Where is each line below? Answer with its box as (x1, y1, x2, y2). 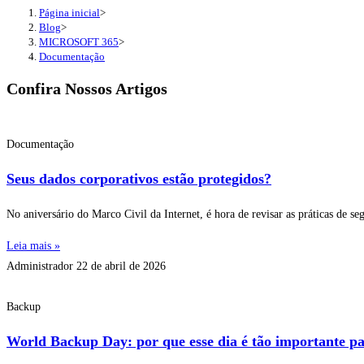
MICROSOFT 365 (39, 35, 119, 48)
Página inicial (39, 6, 100, 19)
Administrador (6, 259, 76, 272)
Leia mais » (6, 239, 60, 252)
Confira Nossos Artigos (6, 80, 167, 98)
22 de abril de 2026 (76, 259, 166, 272)
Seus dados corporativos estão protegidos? (6, 170, 271, 187)
